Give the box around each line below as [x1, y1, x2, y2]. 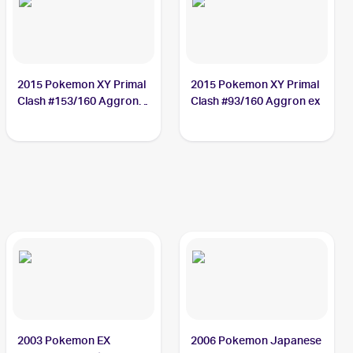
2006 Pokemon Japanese [191, 334, 322, 347]
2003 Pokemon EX [17, 334, 111, 347]
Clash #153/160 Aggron [17, 95, 139, 107]
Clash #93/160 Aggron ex [191, 95, 321, 107]
